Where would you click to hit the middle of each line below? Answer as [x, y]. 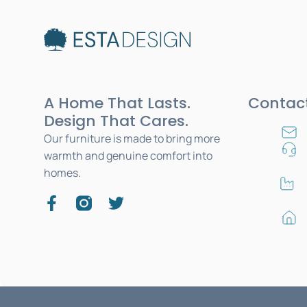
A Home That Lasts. [117, 103]
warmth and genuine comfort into [128, 155]
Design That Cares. [116, 121]
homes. [62, 172]
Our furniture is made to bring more [132, 138]
